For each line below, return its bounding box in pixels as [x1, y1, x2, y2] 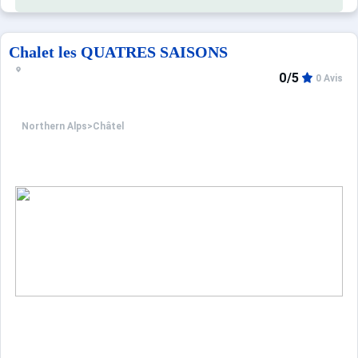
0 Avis [315, 73, 343, 84]
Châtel [93, 121, 124, 133]
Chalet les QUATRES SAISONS [9, 43, 228, 61]
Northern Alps [22, 121, 87, 133]
